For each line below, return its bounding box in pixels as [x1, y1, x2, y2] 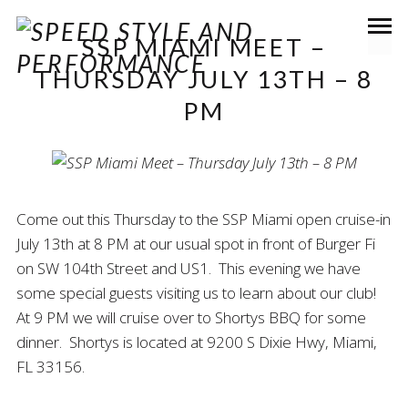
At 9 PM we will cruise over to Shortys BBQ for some [15, 307, 366, 329]
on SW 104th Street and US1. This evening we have [15, 258, 361, 280]
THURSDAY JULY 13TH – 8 [34, 65, 374, 95]
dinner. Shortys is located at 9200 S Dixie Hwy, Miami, [15, 331, 377, 353]
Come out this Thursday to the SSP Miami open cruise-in [15, 209, 391, 230]
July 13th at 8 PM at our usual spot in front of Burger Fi [15, 233, 375, 255]
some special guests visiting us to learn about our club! [15, 282, 380, 304]
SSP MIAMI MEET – [81, 33, 327, 63]
